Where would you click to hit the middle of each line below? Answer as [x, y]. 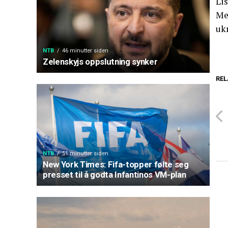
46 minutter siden [85, 51]
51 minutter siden [85, 153]
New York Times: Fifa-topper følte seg [116, 164]
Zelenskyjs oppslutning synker [100, 62]
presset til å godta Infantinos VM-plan [115, 175]
